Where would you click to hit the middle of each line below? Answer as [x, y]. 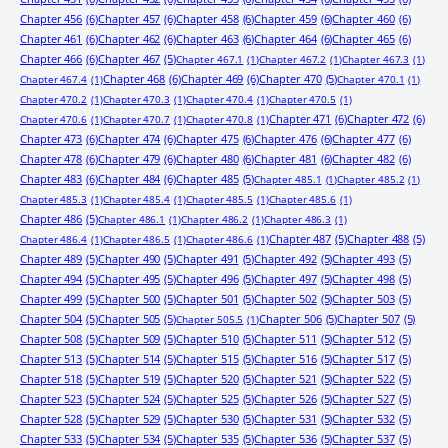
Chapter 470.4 [219, 99]
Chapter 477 [363, 138]
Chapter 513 [51, 358]
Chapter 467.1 [210, 59]
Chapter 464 [285, 38]
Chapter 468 [134, 78]
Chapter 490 [129, 258]
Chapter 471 [300, 118]
